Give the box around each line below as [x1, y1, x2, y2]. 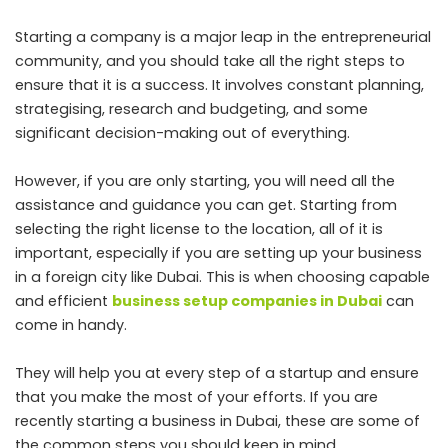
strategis [15, 98, 80, 119]
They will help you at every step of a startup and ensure [15, 362, 419, 383]
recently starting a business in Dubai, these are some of [15, 410, 420, 431]
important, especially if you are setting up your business [15, 242, 422, 263]
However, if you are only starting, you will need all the [15, 170, 395, 191]
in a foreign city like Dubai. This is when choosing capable [15, 266, 430, 287]
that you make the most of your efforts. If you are [15, 386, 378, 407]
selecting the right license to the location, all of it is [15, 218, 383, 239]
